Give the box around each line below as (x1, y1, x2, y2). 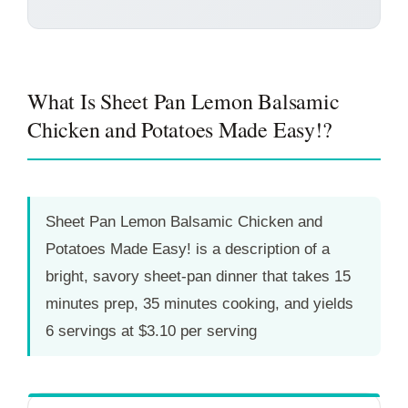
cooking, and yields (218, 294, 353, 312)
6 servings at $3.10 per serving (46, 321, 257, 340)
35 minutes (143, 294, 218, 312)
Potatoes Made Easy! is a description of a (46, 240, 330, 258)
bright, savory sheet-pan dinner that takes (46, 267, 334, 285)
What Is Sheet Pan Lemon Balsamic (27, 86, 340, 116)
